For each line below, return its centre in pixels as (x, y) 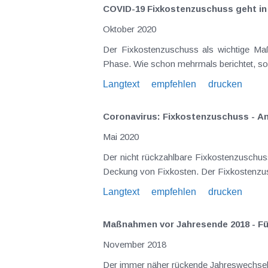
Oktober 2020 (130, 29)
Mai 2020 (121, 137)
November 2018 (135, 244)
